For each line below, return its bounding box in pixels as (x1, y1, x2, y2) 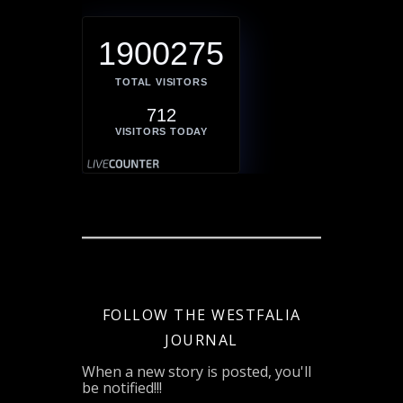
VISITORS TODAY (114, 125, 208, 137)
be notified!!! (82, 377, 163, 398)
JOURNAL (165, 329, 238, 350)
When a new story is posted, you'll (82, 361, 312, 381)
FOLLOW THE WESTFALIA (102, 304, 301, 325)
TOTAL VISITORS (115, 76, 208, 87)
